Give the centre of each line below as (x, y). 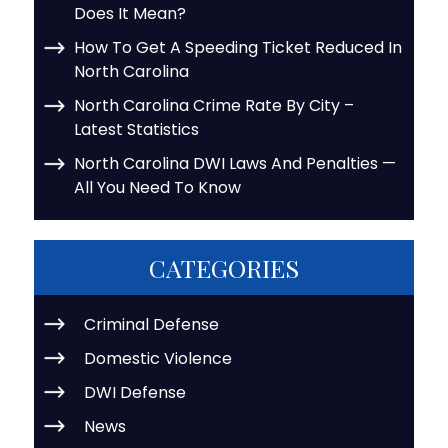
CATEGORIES (224, 267)
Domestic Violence (158, 358)
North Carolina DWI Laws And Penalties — (235, 163)
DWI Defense (135, 392)
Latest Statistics (136, 129)
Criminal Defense (151, 324)
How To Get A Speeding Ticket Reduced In (238, 47)
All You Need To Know (157, 187)
